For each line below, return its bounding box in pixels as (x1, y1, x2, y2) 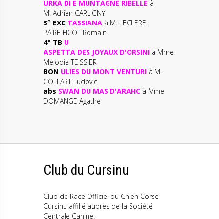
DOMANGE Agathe (44, 96, 101, 106)
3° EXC (44, 18, 66, 27)
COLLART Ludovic (44, 77, 97, 86)
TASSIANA (67, 18, 104, 27)
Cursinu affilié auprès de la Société (44, 201, 153, 211)
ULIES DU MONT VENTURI (59, 67, 149, 76)
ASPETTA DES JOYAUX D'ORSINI (44, 47, 152, 57)
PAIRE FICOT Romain (44, 28, 107, 37)
